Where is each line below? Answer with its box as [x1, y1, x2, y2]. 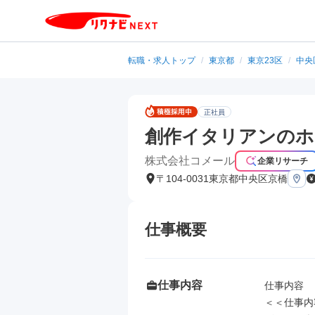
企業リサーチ [257, 156, 308, 166]
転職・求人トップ [128, 56, 195, 65]
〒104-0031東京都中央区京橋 [156, 173, 288, 184]
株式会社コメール [145, 155, 235, 167]
